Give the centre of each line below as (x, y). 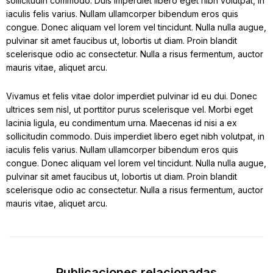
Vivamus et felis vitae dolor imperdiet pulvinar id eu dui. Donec (132, 96)
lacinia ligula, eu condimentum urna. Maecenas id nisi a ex (122, 122)
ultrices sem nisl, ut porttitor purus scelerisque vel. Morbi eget (129, 109)
